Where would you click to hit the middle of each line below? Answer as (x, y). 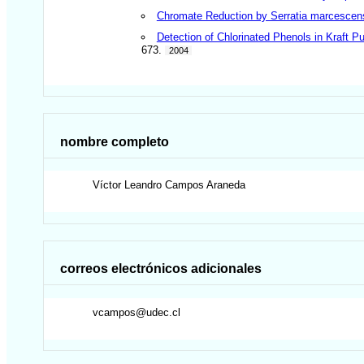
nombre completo (115, 141)
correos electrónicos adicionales (161, 269)
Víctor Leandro (128, 185)
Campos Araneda (206, 185)
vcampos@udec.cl (137, 312)
